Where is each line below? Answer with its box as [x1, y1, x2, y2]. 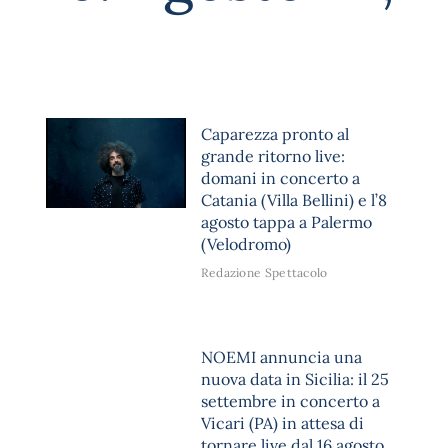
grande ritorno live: [200, 145, 345, 166]
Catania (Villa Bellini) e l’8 [200, 189, 387, 210]
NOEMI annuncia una [200, 347, 362, 368]
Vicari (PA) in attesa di [200, 413, 364, 434]
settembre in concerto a [200, 391, 380, 412]
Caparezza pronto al [200, 123, 349, 144]
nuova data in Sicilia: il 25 [200, 369, 389, 390]
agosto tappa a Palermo [200, 211, 372, 232]
